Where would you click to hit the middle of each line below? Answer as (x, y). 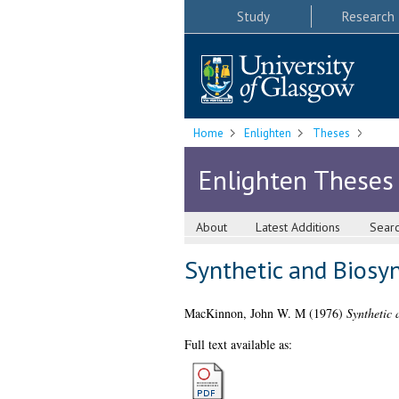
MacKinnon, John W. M (244, 313)
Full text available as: (238, 345)
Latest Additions (298, 228)
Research (368, 16)
